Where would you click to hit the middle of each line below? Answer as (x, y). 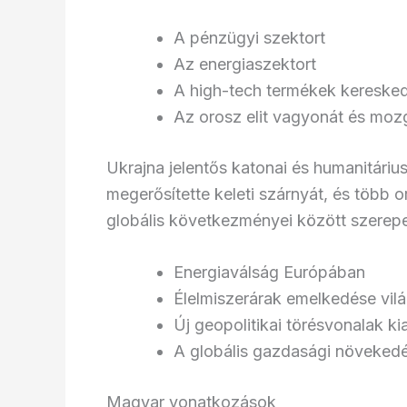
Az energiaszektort (245, 64)
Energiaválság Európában (269, 273)
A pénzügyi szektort (249, 37)
